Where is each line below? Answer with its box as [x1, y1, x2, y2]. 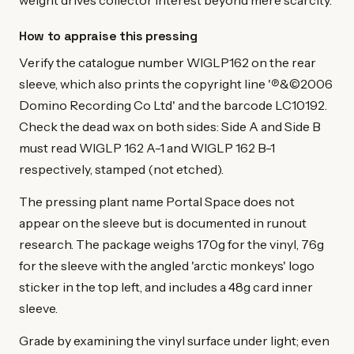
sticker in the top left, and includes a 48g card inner [19, 278, 313, 295]
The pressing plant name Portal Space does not [19, 193, 295, 209]
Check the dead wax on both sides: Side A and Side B [19, 119, 321, 135]
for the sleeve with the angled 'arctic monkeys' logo [19, 257, 314, 273]
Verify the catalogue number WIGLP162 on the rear [19, 55, 316, 71]
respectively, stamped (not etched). [19, 161, 224, 178]
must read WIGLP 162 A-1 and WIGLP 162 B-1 [19, 140, 275, 156]
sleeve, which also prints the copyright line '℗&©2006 [19, 76, 333, 92]
